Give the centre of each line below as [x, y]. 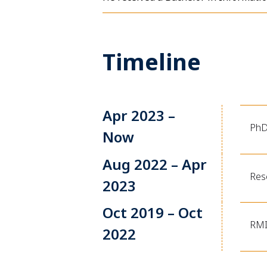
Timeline [152, 62]
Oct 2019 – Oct [153, 213]
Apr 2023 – [139, 116]
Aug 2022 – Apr [155, 164]
